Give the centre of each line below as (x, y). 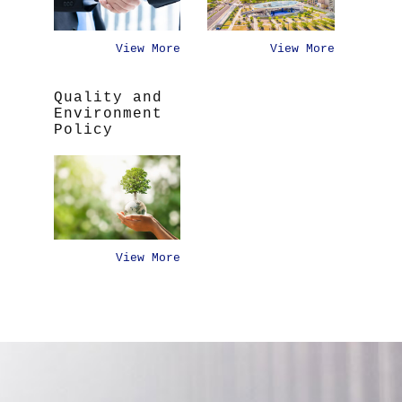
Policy (83, 130)
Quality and (108, 97)
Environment (108, 114)
